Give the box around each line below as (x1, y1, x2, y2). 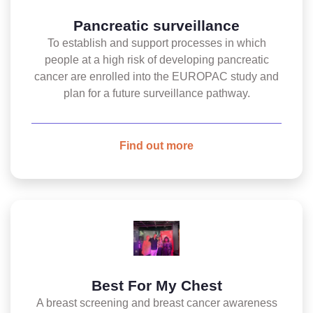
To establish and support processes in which (47, 37, 266, 49)
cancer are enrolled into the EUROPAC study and (34, 71, 279, 82)
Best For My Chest (91, 277, 222, 293)
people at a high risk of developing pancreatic (44, 54, 269, 66)
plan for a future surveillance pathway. (63, 87, 250, 99)
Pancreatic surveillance (73, 17, 240, 34)
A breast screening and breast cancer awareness (36, 297, 277, 309)
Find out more (119, 140, 194, 152)
